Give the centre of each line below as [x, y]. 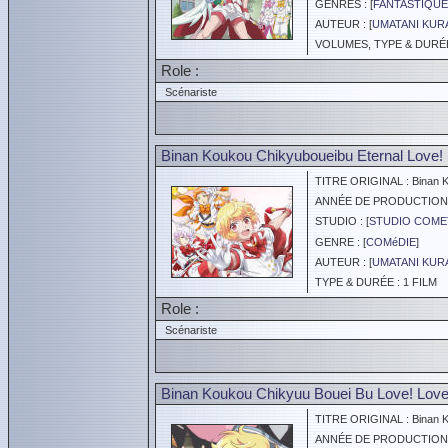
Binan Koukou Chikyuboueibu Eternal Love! [302, 155]
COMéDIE [391, 242]
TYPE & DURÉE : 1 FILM [373, 282]
